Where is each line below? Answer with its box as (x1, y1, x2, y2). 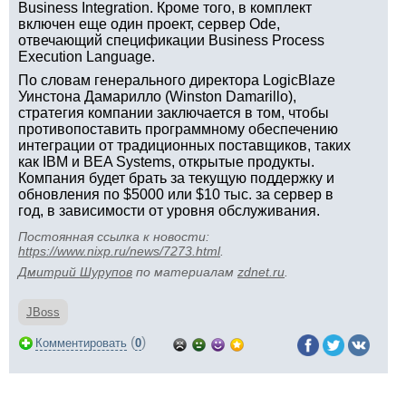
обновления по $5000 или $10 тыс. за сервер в (18, 187, 333, 202)
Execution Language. (18, 49, 155, 64)
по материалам (132, 265, 237, 279)
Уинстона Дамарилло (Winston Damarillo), (18, 89, 296, 104)
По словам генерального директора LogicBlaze (18, 72, 335, 88)
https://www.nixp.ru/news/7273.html (18, 244, 220, 258)
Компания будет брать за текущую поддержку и (18, 170, 334, 186)
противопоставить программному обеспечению (18, 121, 338, 137)
